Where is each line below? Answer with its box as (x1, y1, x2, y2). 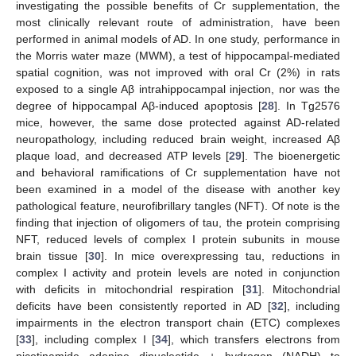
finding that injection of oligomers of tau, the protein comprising (16, 216, 340, 230)
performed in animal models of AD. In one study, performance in (16, 33, 340, 46)
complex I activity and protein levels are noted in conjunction (16, 266, 340, 280)
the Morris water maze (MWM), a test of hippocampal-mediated (16, 49, 340, 63)
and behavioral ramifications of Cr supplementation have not (16, 166, 340, 180)
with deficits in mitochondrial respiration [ (16, 283, 246, 296)
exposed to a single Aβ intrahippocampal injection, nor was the (16, 83, 340, 96)
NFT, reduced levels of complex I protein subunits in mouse (16, 233, 340, 246)
